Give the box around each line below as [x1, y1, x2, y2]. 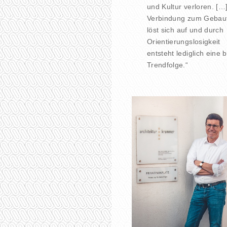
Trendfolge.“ [147, 61, 188, 69]
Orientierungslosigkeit [147, 37, 220, 46]
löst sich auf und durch [147, 26, 224, 34]
